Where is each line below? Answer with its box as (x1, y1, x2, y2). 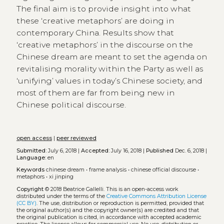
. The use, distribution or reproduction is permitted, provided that (36, 200, 204, 207)
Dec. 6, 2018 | (173, 147, 207, 154)
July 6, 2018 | (46, 147, 81, 154)
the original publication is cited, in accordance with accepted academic (16, 214, 201, 221)
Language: (16, 154, 46, 161)
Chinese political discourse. (16, 100, 126, 110)
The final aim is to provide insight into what (16, 4, 191, 14)
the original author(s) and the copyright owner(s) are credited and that (16, 207, 199, 214)
